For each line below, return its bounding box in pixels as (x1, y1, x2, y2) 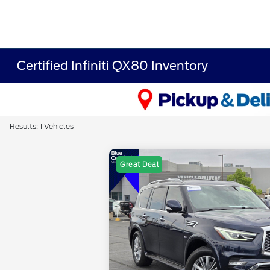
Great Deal (120, 160, 159, 169)
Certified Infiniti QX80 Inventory (17, 58, 209, 73)
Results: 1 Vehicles (10, 122, 74, 131)
